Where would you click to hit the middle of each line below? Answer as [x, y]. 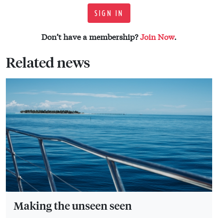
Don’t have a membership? [91, 36]
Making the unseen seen [73, 205]
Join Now [157, 36]
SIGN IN [109, 13]
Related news [48, 63]
